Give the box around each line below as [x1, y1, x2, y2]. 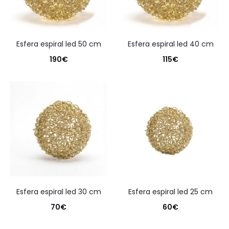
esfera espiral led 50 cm [19, 39, 101, 49]
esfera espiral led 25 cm [132, 187, 213, 197]
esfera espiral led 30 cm [19, 187, 101, 197]
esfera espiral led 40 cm [131, 39, 214, 49]
